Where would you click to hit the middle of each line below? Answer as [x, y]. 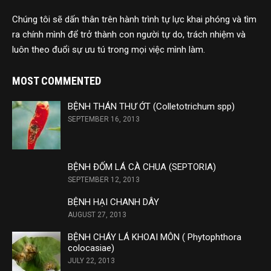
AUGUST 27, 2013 [97, 215]
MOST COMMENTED [57, 81]
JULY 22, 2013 [91, 261]
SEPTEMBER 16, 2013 [104, 119]
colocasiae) [91, 248]
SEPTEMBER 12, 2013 [104, 180]
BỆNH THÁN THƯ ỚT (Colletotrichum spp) [151, 107]
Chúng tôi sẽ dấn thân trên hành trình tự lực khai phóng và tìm [134, 20]
